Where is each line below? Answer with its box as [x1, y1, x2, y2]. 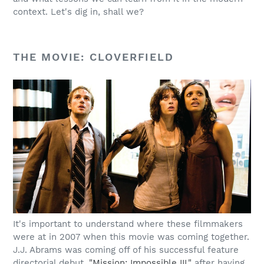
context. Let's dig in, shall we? [13, 6, 144, 18]
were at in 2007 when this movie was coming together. [13, 231, 249, 242]
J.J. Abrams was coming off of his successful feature [13, 244, 239, 255]
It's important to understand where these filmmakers [13, 218, 243, 229]
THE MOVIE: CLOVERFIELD [13, 51, 174, 64]
